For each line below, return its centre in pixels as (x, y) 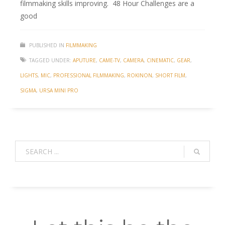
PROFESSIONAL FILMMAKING (89, 76)
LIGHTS (29, 76)
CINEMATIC (160, 61)
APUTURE (84, 61)
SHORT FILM (170, 76)
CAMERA (133, 61)
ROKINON (140, 76)
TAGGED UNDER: (50, 61)
